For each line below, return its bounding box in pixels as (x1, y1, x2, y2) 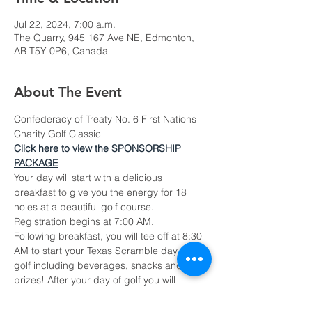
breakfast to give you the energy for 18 (14, 186, 189, 198)
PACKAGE (14, 157, 58, 169)
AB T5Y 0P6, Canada (14, 45, 108, 57)
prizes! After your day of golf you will (14, 274, 178, 286)
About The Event (14, 84, 122, 100)
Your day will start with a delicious (14, 171, 165, 184)
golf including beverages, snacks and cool (14, 259, 207, 272)
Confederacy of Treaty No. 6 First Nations (14, 113, 199, 125)
